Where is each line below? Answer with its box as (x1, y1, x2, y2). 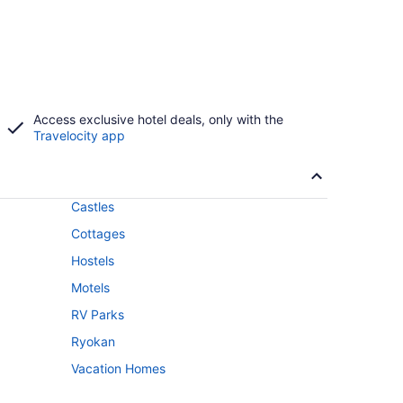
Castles (71, 199, 114, 214)
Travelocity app (32, 128, 125, 143)
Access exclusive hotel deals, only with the (32, 112, 283, 127)
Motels (71, 280, 110, 295)
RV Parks (71, 307, 124, 322)
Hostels (71, 253, 114, 268)
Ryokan (71, 334, 115, 349)
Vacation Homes (71, 361, 166, 376)
